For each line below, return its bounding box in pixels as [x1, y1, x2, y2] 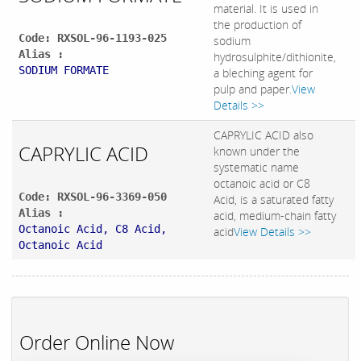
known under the [214, 143, 300, 160]
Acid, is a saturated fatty [214, 192, 334, 208]
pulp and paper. [214, 81, 292, 98]
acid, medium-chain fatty [214, 208, 336, 224]
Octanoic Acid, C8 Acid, [19, 222, 167, 236]
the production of [214, 17, 301, 33]
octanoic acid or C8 [214, 176, 310, 192]
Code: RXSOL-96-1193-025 [19, 31, 167, 45]
